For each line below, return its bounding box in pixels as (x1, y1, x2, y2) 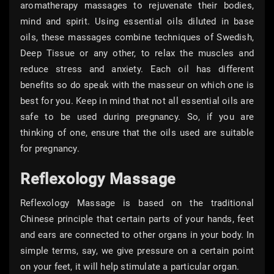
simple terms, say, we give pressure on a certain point (20, 245, 254, 257)
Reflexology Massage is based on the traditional (20, 198, 254, 209)
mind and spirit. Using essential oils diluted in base (20, 16, 254, 28)
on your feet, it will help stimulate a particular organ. (20, 261, 240, 273)
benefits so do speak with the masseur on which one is (20, 80, 254, 91)
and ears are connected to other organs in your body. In (20, 229, 254, 241)
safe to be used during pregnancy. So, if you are (20, 111, 254, 123)
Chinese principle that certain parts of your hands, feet (20, 213, 254, 225)
